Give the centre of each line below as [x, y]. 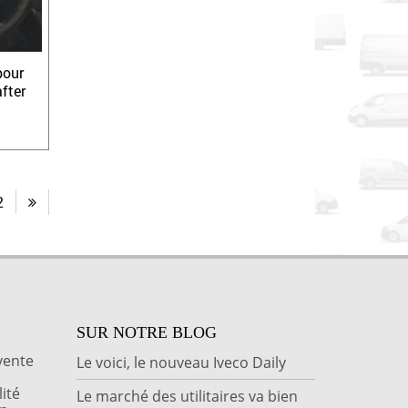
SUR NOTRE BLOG [146, 332]
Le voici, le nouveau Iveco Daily [181, 362]
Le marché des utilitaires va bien [187, 396]
